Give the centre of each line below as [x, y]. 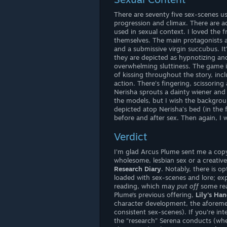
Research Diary [138, 169]
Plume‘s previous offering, [155, 195]
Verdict [130, 137]
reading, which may [145, 186]
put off [188, 186]
